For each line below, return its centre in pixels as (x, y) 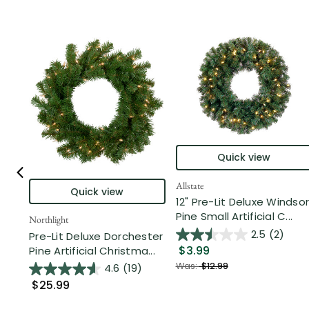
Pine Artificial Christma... (92, 250)
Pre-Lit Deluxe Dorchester (96, 236)
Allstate (189, 185)
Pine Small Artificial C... (234, 217)
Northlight (49, 220)
